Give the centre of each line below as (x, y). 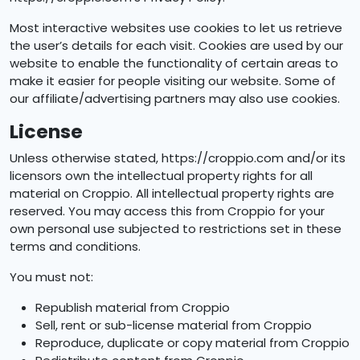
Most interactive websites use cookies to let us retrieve (176, 28)
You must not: (51, 277)
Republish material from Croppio (133, 307)
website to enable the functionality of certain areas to (174, 63)
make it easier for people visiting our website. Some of (173, 81)
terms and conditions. (75, 246)
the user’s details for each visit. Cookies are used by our (176, 45)
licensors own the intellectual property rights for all (161, 176)
